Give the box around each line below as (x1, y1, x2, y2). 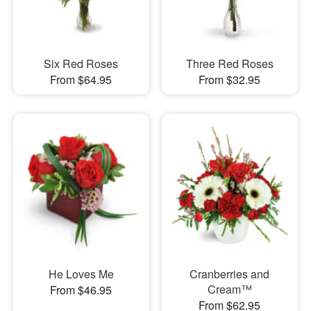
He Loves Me (48, 266, 114, 283)
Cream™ (207, 281, 252, 298)
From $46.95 (50, 282, 112, 299)
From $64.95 (50, 71, 112, 87)
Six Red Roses (44, 55, 119, 72)
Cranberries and (190, 266, 270, 283)
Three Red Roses (185, 55, 274, 72)
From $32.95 (199, 71, 261, 87)
